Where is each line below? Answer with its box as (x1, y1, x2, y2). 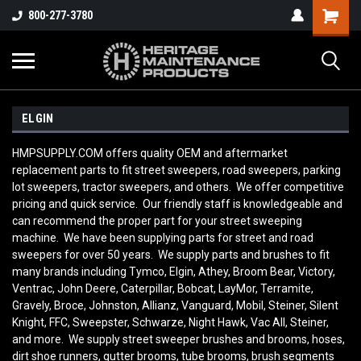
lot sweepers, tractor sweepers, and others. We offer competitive (12, 180, 344, 193)
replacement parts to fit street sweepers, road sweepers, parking (12, 164, 341, 176)
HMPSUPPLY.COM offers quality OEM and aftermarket (12, 147, 288, 160)
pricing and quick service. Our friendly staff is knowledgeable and (12, 197, 342, 210)
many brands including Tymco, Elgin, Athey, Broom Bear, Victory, (12, 265, 335, 278)
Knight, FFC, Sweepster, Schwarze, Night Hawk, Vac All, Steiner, (12, 316, 329, 329)
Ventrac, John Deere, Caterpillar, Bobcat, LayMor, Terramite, (12, 282, 313, 295)
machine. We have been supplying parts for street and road (12, 231, 313, 244)
